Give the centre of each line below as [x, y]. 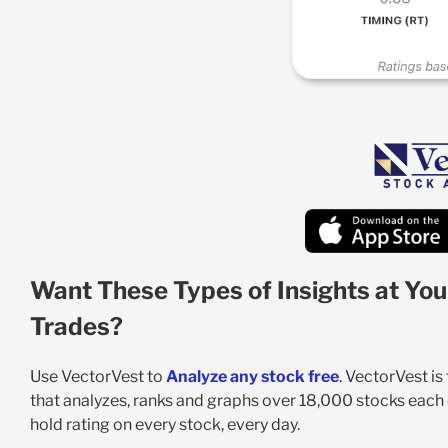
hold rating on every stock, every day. [164, 425]
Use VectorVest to [97, 377]
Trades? [76, 327]
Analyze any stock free [252, 377]
